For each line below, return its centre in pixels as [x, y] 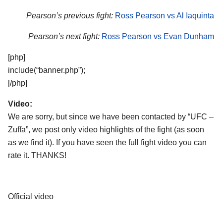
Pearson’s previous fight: [70, 16]
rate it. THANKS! [37, 155]
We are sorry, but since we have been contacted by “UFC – [111, 116]
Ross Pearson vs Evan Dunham [158, 37]
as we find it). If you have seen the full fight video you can [107, 142]
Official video [31, 197]
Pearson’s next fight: [64, 37]
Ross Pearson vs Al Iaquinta [165, 16]
